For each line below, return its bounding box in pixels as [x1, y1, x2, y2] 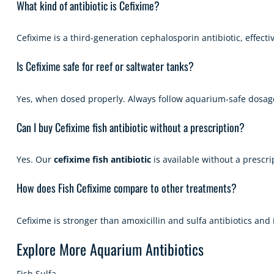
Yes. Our [17, 154, 54, 165]
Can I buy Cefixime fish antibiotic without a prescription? [17, 119, 245, 135]
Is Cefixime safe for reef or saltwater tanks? [17, 58, 194, 74]
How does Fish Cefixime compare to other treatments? [17, 180, 237, 196]
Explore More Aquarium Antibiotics [17, 237, 204, 260]
